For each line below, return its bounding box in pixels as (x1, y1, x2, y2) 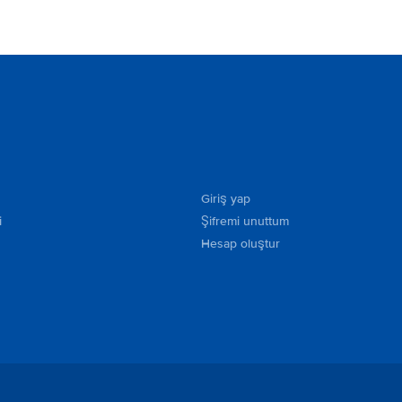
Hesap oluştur (201, 236, 280, 251)
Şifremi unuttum (201, 214, 289, 229)
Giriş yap (201, 191, 250, 206)
